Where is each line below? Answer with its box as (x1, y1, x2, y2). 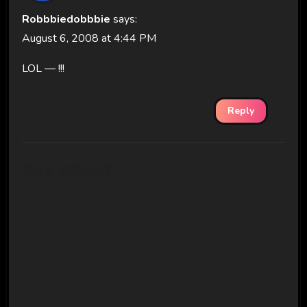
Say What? (21, 158, 113, 186)
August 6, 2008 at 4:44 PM (21, 30, 156, 46)
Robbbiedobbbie (21, 11, 110, 27)
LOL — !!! (21, 60, 64, 76)
